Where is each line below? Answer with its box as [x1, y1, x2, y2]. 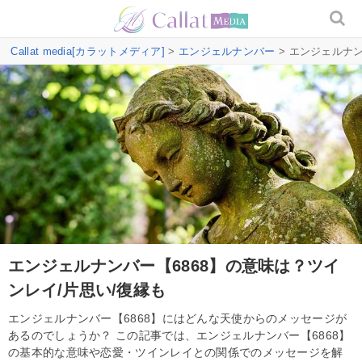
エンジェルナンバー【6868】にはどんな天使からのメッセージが [8, 311, 347, 325]
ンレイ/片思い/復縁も [8, 280, 166, 299]
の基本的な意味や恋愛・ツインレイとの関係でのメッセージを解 [8, 345, 343, 359]
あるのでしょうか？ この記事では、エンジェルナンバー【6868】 [8, 328, 351, 342]
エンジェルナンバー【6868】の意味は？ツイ [8, 256, 340, 275]
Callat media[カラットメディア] [11, 45, 166, 57]
